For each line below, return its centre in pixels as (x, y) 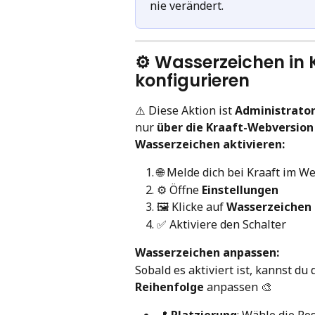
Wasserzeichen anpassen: (207, 253)
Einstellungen (240, 189)
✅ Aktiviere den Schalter (221, 224)
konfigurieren (192, 80)
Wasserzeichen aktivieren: (210, 144)
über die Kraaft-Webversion (235, 127)
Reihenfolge (169, 287)
